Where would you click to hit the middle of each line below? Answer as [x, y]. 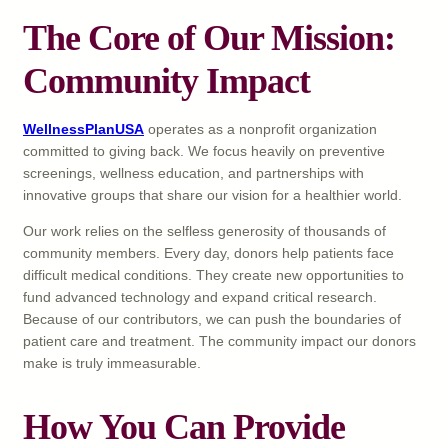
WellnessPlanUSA [83, 129]
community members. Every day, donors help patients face [208, 253]
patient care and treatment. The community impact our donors [219, 341]
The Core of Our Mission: [209, 38]
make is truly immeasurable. [112, 363]
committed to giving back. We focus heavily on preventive [204, 151]
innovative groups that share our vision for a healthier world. [212, 195]
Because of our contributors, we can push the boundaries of [212, 319]
